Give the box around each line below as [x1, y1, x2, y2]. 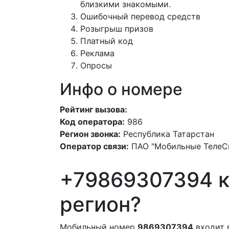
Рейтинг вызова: [60, 104, 127, 114]
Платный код [80, 36, 133, 46]
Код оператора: [60, 117, 125, 127]
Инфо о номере [60, 79, 182, 99]
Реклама [80, 48, 114, 58]
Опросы [80, 60, 112, 71]
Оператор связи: [60, 141, 129, 151]
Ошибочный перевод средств [80, 11, 200, 21]
